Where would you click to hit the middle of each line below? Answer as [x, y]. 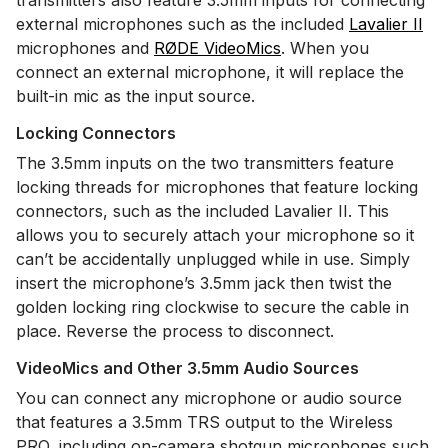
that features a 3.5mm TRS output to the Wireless [204, 422]
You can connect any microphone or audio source [209, 398]
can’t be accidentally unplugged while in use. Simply [213, 259]
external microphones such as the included [182, 24]
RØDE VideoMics [217, 48]
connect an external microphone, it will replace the [210, 72]
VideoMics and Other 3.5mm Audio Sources [187, 368]
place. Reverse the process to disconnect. [175, 331]
